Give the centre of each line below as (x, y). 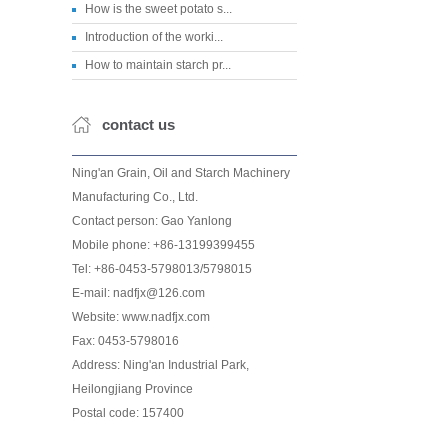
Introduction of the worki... (154, 37)
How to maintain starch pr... (158, 65)
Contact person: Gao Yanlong (152, 221)
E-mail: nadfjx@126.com (138, 293)
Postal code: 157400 (128, 413)
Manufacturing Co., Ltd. (135, 197)
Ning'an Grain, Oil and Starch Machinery (181, 173)
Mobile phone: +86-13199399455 (163, 245)
